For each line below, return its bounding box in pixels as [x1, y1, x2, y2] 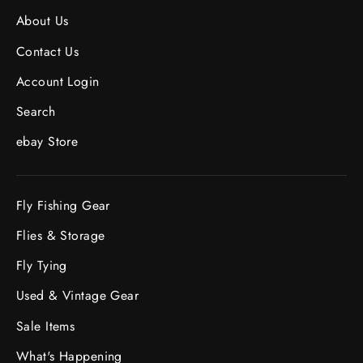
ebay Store [16, 132, 79, 152]
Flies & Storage [16, 225, 105, 245]
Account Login [16, 71, 100, 91]
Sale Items [16, 316, 75, 335]
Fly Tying [16, 256, 67, 275]
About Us [16, 11, 69, 31]
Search [16, 102, 56, 122]
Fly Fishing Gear [16, 195, 110, 215]
